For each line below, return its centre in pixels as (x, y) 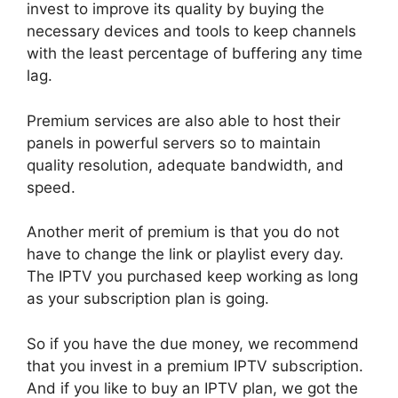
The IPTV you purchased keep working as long (192, 276)
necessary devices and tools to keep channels (191, 31)
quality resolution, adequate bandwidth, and (185, 165)
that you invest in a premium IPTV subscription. (195, 366)
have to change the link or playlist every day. (185, 254)
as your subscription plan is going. (148, 298)
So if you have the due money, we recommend (193, 343)
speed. (51, 187)
